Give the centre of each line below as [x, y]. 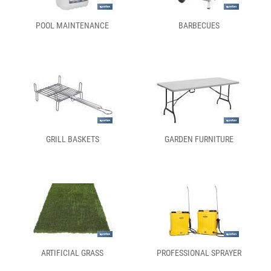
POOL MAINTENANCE [72, 25]
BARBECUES [199, 25]
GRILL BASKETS [72, 139]
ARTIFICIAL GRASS [72, 253]
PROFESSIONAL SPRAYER [199, 253]
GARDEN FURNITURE [199, 139]
